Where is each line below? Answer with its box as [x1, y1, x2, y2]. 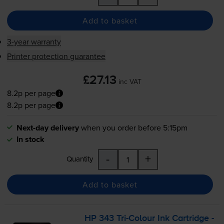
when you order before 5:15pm [80, 122, 187, 133]
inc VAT [118, 76, 141, 87]
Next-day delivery [16, 122, 79, 134]
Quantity [66, 153, 93, 164]
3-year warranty [6, 36, 61, 47]
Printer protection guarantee [6, 50, 105, 62]
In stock [16, 133, 44, 145]
